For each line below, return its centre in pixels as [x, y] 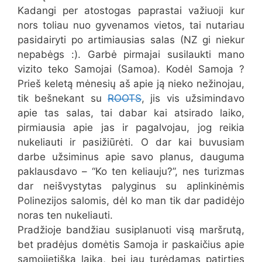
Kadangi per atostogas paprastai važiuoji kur [131, 10]
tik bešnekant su [63, 98]
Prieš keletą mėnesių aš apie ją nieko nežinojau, [131, 83]
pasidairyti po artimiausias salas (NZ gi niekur [131, 39]
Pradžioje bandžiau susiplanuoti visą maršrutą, [131, 230]
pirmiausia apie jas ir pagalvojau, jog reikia [131, 127]
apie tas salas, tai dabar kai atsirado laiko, [131, 113]
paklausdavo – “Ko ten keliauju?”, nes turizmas [131, 171]
